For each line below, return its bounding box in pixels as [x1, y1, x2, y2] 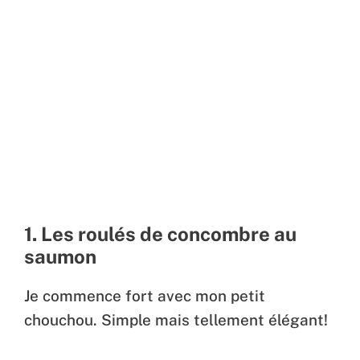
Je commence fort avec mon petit [24, 286, 265, 305]
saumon [24, 244, 96, 268]
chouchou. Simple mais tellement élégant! [24, 310, 328, 329]
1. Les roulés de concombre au [24, 222, 297, 245]
